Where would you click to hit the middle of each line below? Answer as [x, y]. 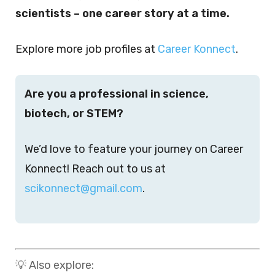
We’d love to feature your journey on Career [134, 149]
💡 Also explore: [55, 265]
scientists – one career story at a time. [122, 14]
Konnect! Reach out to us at [95, 169]
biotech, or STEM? [74, 114]
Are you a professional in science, [117, 94]
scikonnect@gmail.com [83, 188]
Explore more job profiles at [87, 49]
